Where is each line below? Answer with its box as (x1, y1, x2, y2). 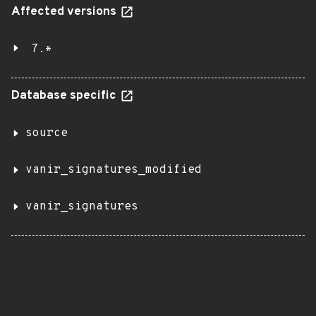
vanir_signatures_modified (25, 163, 202, 177)
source (25, 126, 68, 140)
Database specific (11, 88, 119, 104)
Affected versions (11, 4, 119, 20)
